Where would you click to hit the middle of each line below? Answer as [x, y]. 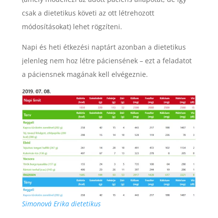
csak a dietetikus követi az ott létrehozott [88, 13]
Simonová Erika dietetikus [61, 204]
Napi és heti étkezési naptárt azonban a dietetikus [104, 47]
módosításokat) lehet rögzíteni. [72, 26]
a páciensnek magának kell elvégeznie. [85, 74]
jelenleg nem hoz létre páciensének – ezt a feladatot [107, 60]
